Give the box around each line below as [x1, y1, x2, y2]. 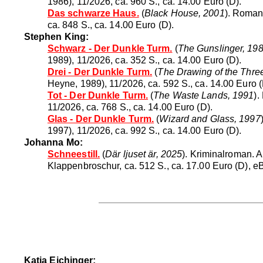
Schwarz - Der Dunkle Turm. [47, 43, 173, 53]
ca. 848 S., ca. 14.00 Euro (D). [47, 19, 174, 30]
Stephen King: [23, 31, 89, 42]
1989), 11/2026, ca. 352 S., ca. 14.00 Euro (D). [47, 55, 242, 65]
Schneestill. [47, 149, 100, 159]
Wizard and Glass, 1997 [159, 113, 261, 124]
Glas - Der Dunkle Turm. [47, 113, 154, 124]
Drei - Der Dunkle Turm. [47, 66, 153, 77]
